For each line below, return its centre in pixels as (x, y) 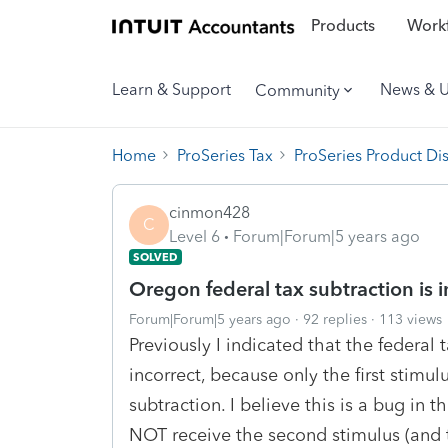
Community (297, 90)
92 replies (335, 319)
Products (342, 26)
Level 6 (194, 236)
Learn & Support (171, 89)
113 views (410, 319)
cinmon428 (209, 212)
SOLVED (155, 256)
